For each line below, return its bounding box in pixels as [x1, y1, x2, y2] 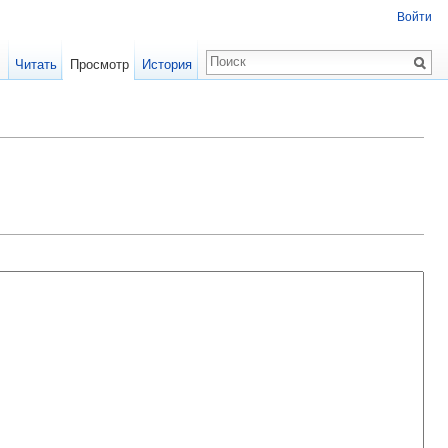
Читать [15, 57, 58, 72]
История [141, 57, 192, 72]
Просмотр [69, 57, 129, 72]
